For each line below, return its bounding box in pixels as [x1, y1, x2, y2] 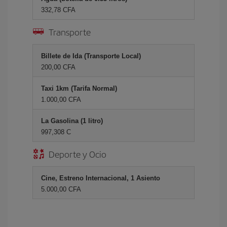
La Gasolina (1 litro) [41, 117, 103, 125]
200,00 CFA [41, 63, 75, 71]
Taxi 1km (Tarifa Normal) [41, 85, 117, 92]
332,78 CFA [41, 6, 75, 14]
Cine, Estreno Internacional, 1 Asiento [41, 174, 160, 182]
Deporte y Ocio [49, 147, 106, 160]
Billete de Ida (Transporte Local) [41, 52, 141, 60]
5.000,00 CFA [41, 185, 81, 193]
